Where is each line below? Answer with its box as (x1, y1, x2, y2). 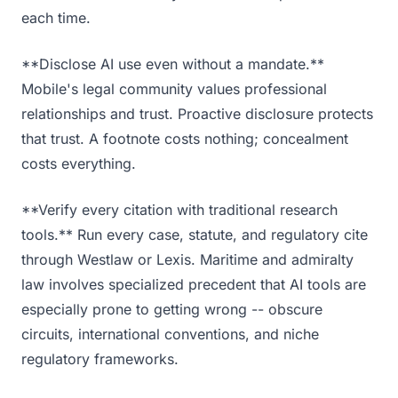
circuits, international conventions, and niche (21, 325, 319, 343)
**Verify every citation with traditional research (21, 201, 338, 219)
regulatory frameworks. (21, 350, 179, 368)
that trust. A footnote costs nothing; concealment (21, 130, 348, 147)
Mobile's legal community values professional (21, 80, 327, 98)
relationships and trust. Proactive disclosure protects (21, 105, 373, 123)
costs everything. (21, 155, 136, 172)
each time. (21, 9, 91, 27)
